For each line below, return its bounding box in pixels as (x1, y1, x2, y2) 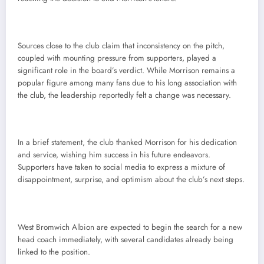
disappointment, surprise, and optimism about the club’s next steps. (18, 174, 245, 186)
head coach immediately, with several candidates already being (18, 233, 233, 245)
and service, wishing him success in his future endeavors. (18, 149, 210, 161)
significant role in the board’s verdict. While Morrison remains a (18, 65, 235, 77)
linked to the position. (18, 246, 90, 258)
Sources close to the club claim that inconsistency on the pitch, (18, 40, 225, 52)
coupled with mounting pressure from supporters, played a (18, 52, 216, 64)
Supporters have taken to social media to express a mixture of (18, 161, 225, 173)
